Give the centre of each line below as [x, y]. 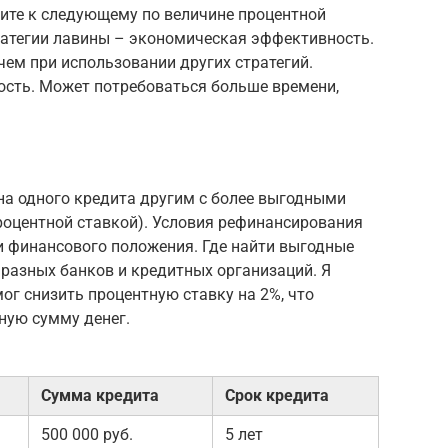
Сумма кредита [100, 395]
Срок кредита [277, 395]
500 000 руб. [87, 434]
